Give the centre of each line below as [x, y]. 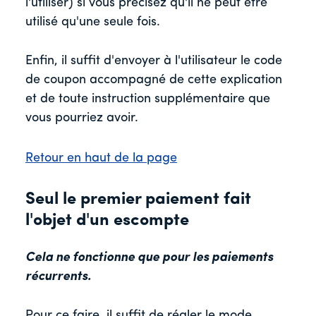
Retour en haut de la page [101, 158]
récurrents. [58, 276]
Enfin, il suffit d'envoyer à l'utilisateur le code [154, 61]
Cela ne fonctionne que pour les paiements [149, 257]
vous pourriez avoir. [84, 118]
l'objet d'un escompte [107, 220]
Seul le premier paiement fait [138, 199]
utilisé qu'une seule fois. [95, 22]
